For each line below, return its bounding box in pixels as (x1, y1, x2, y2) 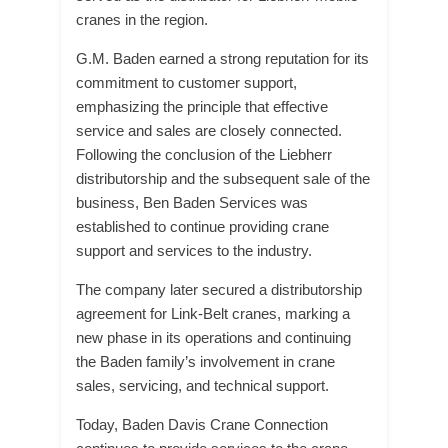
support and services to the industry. (76, 242, 312, 259)
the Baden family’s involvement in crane (76, 353, 335, 370)
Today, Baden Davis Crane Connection (76, 416, 328, 433)
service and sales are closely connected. (76, 122, 342, 139)
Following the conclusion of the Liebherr (76, 146, 332, 163)
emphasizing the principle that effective (76, 98, 328, 115)
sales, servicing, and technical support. (76, 377, 329, 394)
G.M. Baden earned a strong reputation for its (76, 50, 369, 67)
